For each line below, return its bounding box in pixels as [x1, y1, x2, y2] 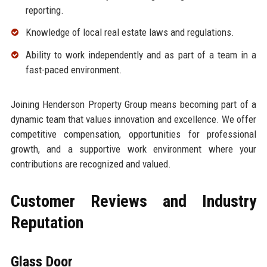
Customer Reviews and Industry [10, 191, 257, 212]
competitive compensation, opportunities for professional [10, 128, 257, 141]
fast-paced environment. [25, 64, 122, 76]
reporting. [25, 4, 64, 16]
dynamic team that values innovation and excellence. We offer [10, 113, 257, 126]
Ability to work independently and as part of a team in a [25, 49, 257, 61]
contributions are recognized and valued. [10, 158, 171, 170]
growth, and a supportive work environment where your [10, 143, 257, 156]
